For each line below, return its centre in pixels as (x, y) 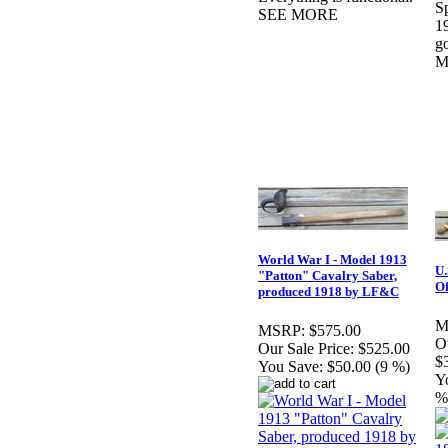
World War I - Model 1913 (332, 260)
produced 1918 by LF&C (328, 292)
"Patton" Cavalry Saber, (327, 276)
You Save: (290, 367)
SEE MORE (298, 15)
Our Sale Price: (306, 349)
